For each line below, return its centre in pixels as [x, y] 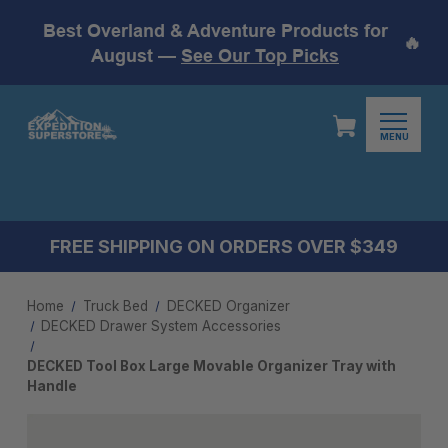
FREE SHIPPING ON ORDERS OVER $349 [224, 246]
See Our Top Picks [260, 55]
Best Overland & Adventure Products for [215, 30]
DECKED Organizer [228, 306]
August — [136, 55]
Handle [52, 386]
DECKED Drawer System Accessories [161, 326]
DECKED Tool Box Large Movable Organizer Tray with [211, 366]
